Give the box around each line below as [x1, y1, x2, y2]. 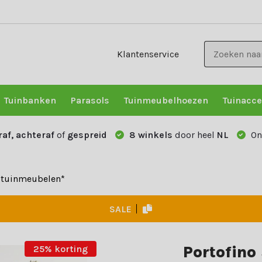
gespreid [67, 129, 107, 140]
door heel [172, 129, 217, 140]
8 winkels [126, 129, 173, 140]
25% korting [33, 243, 88, 254]
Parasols [70, 95, 109, 106]
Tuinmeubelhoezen [123, 95, 208, 106]
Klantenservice [117, 49, 180, 60]
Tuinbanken [4, 95, 56, 106]
